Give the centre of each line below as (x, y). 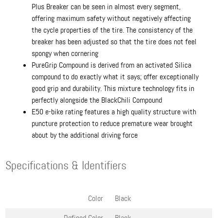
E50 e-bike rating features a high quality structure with (114, 112)
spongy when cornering (65, 54)
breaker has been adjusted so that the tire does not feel (114, 42)
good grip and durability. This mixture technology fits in (113, 89)
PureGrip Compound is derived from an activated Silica (112, 65)
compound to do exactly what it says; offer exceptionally (115, 77)
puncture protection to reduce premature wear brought (112, 124)
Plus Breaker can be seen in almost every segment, (106, 7)
